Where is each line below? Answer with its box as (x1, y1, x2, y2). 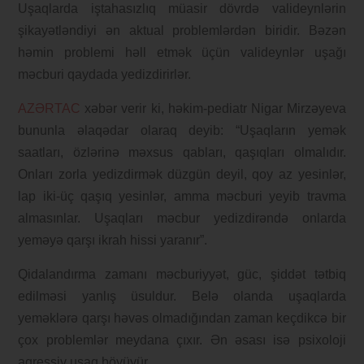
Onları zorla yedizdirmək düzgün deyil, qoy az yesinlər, (18, 167, 346, 182)
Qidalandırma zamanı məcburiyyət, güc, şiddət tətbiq (18, 267, 346, 282)
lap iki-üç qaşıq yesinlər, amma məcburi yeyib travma (18, 189, 346, 204)
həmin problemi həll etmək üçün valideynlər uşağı (18, 45, 346, 60)
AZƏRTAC (18, 102, 81, 116)
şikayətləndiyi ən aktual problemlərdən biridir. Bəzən (18, 24, 346, 38)
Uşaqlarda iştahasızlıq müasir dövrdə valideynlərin (18, 2, 346, 16)
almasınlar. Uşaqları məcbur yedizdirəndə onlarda (18, 211, 346, 226)
